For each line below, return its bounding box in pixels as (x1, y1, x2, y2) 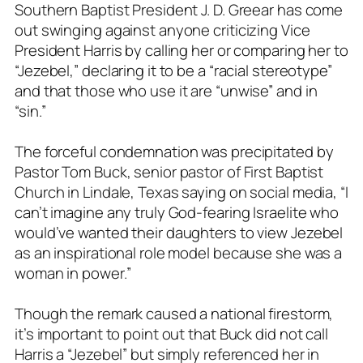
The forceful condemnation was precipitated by (15, 140, 334, 162)
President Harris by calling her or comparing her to (15, 39, 348, 61)
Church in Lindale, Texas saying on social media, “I (15, 181, 348, 203)
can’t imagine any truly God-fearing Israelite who (15, 201, 340, 223)
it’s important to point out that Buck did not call (15, 322, 328, 344)
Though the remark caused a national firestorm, (15, 302, 334, 324)
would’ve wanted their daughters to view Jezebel (15, 221, 344, 243)
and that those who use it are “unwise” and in (15, 79, 318, 101)
